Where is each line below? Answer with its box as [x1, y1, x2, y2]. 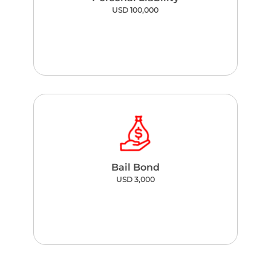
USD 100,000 [112, 5, 159, 15]
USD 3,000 [116, 175, 155, 184]
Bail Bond [111, 162, 160, 173]
